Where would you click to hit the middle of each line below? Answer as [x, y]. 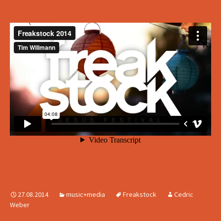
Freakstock [140, 194]
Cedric [184, 194]
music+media [86, 194]
